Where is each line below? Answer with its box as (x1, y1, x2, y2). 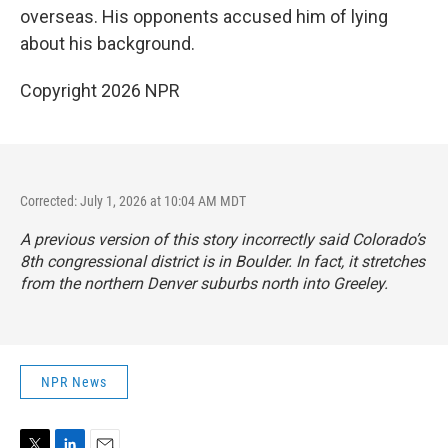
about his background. (20, 33, 195, 55)
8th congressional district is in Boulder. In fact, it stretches (20, 252, 425, 272)
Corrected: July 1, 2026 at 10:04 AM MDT (20, 193, 246, 210)
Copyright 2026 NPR (20, 80, 180, 102)
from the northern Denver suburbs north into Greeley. (20, 274, 388, 294)
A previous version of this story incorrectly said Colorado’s (20, 230, 425, 250)
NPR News (41, 374, 107, 391)
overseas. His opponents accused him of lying (20, 6, 388, 28)
